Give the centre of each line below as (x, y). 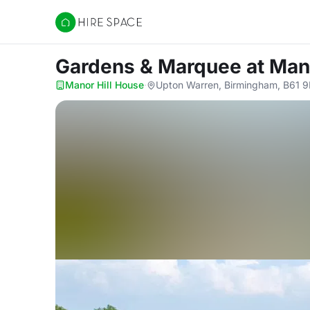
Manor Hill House (104, 85)
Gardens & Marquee (151, 66)
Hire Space (83, 29)
